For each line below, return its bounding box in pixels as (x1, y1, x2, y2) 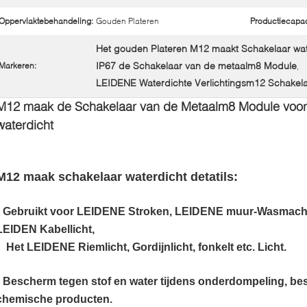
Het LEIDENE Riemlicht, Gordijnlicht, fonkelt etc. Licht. (6, 241, 286, 253)
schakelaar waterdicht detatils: (55, 169, 238, 184)
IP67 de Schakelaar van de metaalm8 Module (96, 59, 297, 71)
